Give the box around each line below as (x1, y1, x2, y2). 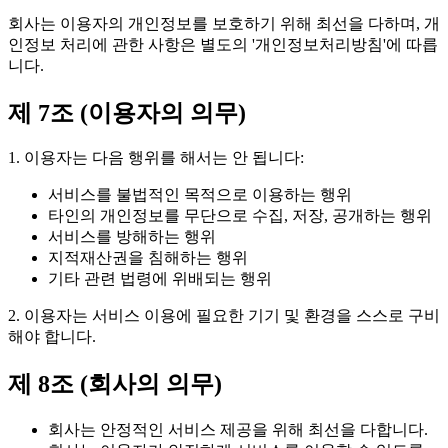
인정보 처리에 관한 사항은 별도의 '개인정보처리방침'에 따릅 (8, 35, 438, 53)
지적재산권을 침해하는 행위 (48, 249, 248, 267)
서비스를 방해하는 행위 (48, 228, 216, 246)
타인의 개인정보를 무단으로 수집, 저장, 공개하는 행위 (48, 207, 432, 225)
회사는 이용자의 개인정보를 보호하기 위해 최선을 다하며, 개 (8, 14, 440, 32)
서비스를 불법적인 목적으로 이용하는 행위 (48, 186, 352, 204)
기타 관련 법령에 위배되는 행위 (48, 270, 272, 288)
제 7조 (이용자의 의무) (8, 99, 246, 126)
